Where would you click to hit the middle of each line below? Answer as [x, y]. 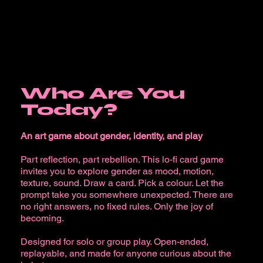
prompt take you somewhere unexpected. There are [127, 195]
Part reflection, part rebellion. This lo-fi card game [122, 160]
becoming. [42, 218]
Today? [68, 110]
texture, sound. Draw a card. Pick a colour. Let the [122, 183]
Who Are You [102, 94]
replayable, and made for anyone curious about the [126, 254]
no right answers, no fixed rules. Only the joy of [117, 207]
